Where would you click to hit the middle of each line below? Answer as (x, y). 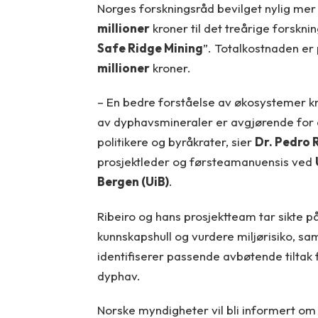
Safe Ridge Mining (150, 48)
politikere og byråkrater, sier (176, 142)
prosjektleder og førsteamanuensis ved (206, 162)
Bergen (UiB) (133, 182)
